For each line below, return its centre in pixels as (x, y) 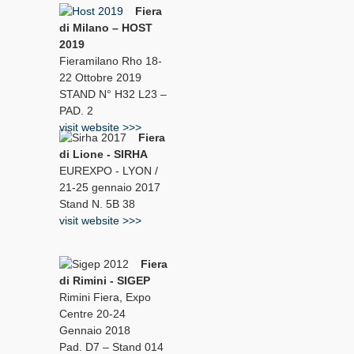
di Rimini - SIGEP (105, 280)
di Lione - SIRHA (104, 154)
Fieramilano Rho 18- (111, 60)
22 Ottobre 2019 (100, 77)
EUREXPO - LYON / (109, 170)
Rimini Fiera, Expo (105, 297)
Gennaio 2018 (95, 330)
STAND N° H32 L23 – (113, 94)
